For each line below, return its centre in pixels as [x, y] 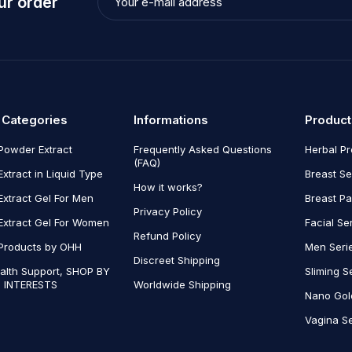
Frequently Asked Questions [202, 149]
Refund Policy [167, 235]
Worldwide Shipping [182, 284]
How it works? [168, 187]
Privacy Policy [167, 211]
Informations [170, 119]
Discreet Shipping [176, 260]
